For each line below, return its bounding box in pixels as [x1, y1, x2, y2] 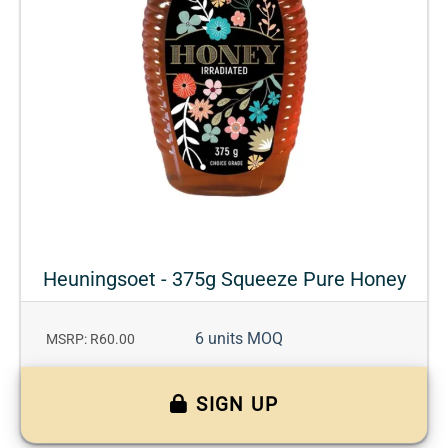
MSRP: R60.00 [46, 330, 135, 348]
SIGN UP [196, 392, 279, 416]
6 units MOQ [195, 328, 283, 348]
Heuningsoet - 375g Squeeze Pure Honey [42, 266, 406, 291]
